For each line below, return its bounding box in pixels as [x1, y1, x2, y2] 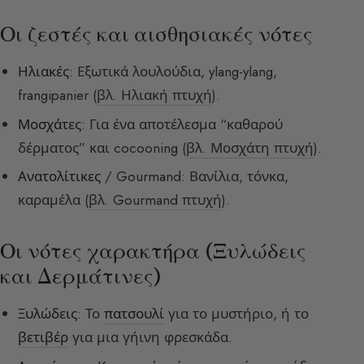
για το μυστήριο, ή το [164, 304, 310, 324]
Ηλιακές [18, 62, 70, 82]
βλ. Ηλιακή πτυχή [97, 85, 213, 106]
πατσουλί [104, 304, 165, 324]
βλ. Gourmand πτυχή [89, 190, 223, 210]
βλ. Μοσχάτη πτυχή [186, 137, 314, 158]
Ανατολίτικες [18, 167, 102, 187]
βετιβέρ [18, 327, 69, 348]
